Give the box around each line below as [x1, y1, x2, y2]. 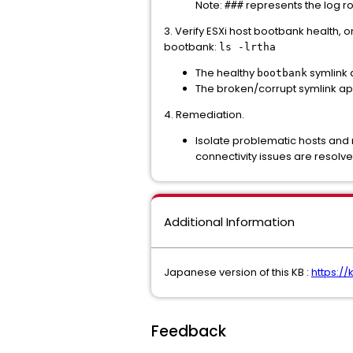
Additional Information [164, 214, 295, 230]
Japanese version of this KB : [164, 265, 311, 280]
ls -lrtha [219, 41, 276, 53]
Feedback [151, 321, 226, 342]
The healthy [195, 65, 257, 80]
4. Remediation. [164, 107, 244, 122]
